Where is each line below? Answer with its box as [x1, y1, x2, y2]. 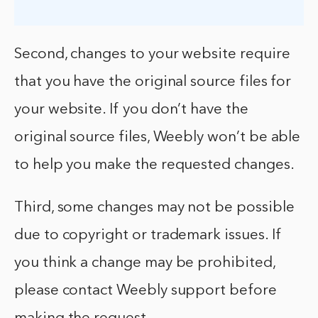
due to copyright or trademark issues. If [14, 227, 282, 243]
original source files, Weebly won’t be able [14, 129, 301, 145]
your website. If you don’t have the [14, 102, 248, 117]
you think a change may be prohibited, [14, 255, 275, 270]
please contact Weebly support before [14, 283, 277, 298]
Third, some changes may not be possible [14, 199, 295, 215]
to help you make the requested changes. [14, 157, 295, 172]
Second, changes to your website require [14, 46, 290, 62]
